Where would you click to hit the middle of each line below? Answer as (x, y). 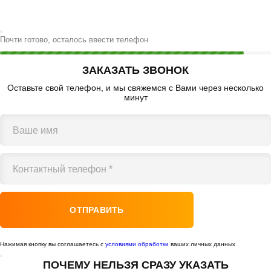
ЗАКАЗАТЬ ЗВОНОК (135, 70)
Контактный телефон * (63, 169)
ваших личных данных (202, 244)
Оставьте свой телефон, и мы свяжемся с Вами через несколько (135, 87)
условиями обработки (137, 244)
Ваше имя (35, 130)
